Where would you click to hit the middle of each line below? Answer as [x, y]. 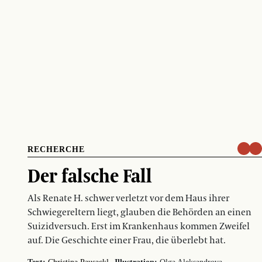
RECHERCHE [56, 149]
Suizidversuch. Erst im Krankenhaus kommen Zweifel [139, 226]
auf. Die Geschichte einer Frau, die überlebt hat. [127, 240]
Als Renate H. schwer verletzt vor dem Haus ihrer [128, 198]
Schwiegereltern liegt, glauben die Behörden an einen [139, 212]
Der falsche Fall [90, 175]
